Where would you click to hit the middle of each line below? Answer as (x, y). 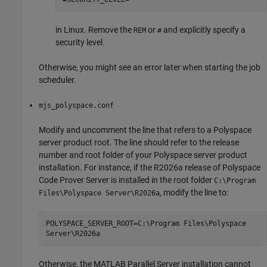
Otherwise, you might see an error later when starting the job (150, 68)
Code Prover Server (74, 180)
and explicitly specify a (204, 30)
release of (203, 168)
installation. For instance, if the (96, 168)
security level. (80, 43)
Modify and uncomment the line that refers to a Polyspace (145, 130)
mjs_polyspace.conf (76, 106)
